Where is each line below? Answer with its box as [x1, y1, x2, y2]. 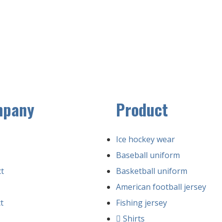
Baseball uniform [116, 149, 180, 161]
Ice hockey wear [116, 133, 175, 145]
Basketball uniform [116, 165, 187, 176]
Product [116, 97, 168, 121]
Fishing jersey [116, 197, 167, 208]
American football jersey [116, 181, 206, 192]
